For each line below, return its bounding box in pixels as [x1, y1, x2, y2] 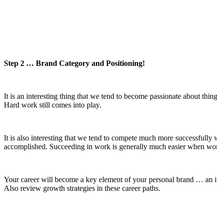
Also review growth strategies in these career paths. [4, 184, 160, 192]
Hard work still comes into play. [4, 100, 101, 109]
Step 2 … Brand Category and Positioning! [4, 59, 145, 67]
